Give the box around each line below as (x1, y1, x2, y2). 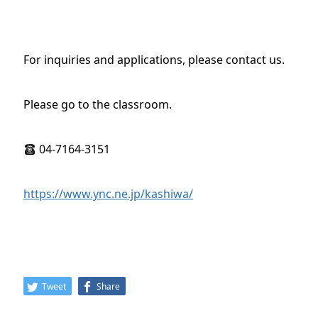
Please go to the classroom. (23, 97, 172, 112)
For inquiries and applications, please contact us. (23, 52, 285, 67)
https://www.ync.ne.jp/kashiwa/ (23, 186, 193, 202)
